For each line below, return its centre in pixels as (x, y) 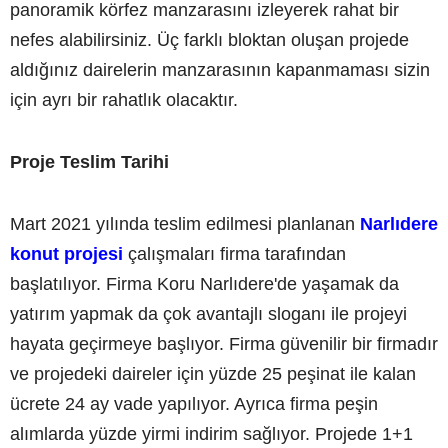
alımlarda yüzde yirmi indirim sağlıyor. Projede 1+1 (211, 433)
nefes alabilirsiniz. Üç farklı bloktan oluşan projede (209, 39)
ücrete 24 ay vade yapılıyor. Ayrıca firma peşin (194, 403)
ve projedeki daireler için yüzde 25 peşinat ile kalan (213, 373)
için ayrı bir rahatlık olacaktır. (124, 99)
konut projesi (66, 253)
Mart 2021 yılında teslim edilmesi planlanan (185, 223)
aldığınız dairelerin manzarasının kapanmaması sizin (220, 69)
